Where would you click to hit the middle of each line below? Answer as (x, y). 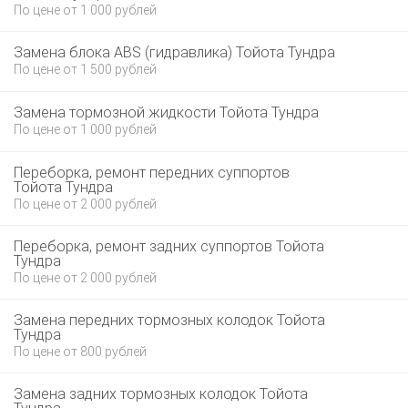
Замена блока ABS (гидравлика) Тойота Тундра (174, 52)
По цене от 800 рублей (80, 352)
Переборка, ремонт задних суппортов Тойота (169, 246)
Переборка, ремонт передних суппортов (152, 173)
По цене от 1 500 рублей (85, 69)
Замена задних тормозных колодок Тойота (161, 394)
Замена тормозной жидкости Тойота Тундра (166, 112)
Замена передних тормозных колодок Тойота (169, 320)
